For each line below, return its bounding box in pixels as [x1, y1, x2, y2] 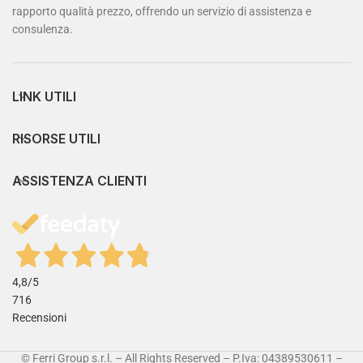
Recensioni [12, 311, 66, 325]
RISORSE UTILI [12, 130, 100, 147]
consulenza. [12, 23, 73, 36]
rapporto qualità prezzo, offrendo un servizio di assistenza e [12, 5, 311, 19]
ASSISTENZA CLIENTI [12, 173, 147, 190]
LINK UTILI [12, 88, 76, 105]
